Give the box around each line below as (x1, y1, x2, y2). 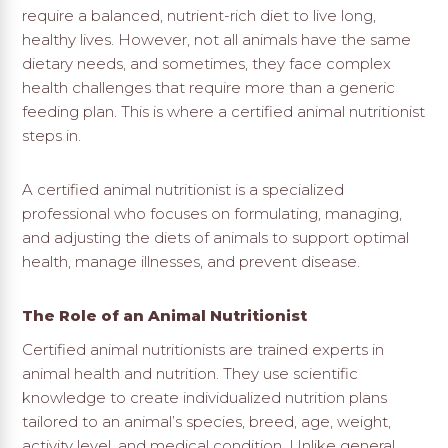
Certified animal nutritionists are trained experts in (22, 340, 385, 360)
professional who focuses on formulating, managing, (22, 204, 403, 224)
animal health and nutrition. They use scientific (22, 364, 359, 384)
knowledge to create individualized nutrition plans (22, 388, 388, 408)
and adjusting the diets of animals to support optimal (22, 228, 410, 248)
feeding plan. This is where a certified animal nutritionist (22, 102, 426, 122)
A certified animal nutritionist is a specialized (22, 180, 345, 200)
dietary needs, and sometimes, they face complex (22, 54, 392, 74)
